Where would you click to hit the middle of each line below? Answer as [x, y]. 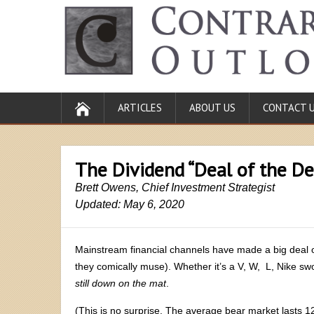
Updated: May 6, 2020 [130, 204]
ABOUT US [212, 107]
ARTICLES [140, 107]
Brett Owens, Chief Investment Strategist [175, 187]
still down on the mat [121, 283]
